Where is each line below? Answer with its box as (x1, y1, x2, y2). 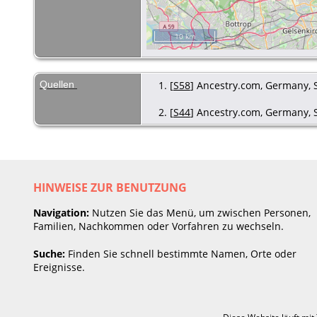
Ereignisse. (33, 260, 85, 274)
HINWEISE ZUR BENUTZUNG (33, 179, 187, 195)
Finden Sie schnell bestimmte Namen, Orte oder (65, 246, 296, 260)
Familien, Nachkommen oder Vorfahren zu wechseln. (33, 219, 284, 233)
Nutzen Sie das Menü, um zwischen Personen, (89, 205, 311, 219)
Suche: (33, 246, 65, 260)
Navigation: (33, 205, 89, 219)
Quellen (40, 78, 77, 90)
